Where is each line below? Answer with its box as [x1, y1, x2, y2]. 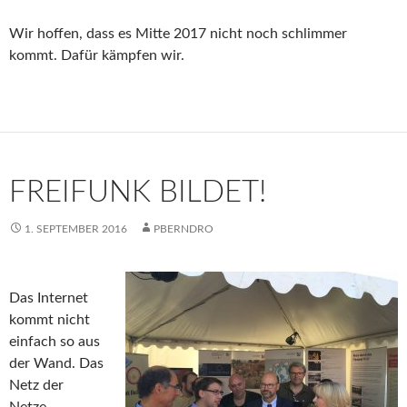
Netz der [9, 377, 64, 392]
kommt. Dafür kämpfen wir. [9, 47, 184, 63]
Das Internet [9, 290, 88, 305]
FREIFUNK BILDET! [9, 176, 266, 207]
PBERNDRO [154, 223, 213, 234]
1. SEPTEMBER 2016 [25, 223, 127, 234]
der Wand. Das [9, 355, 104, 371]
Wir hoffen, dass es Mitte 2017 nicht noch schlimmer [9, 25, 347, 41]
